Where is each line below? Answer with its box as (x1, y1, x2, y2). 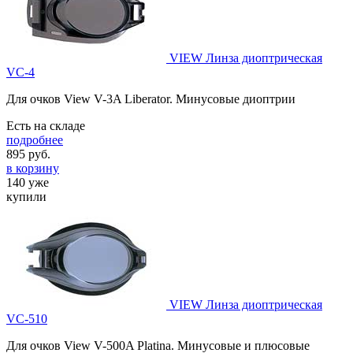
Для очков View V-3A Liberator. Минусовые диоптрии (6, 92, 295, 106)
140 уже (6, 176, 49, 190)
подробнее (6, 133, 63, 147)
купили (6, 190, 46, 204)
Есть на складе (6, 119, 85, 133)
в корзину (6, 162, 59, 176)
